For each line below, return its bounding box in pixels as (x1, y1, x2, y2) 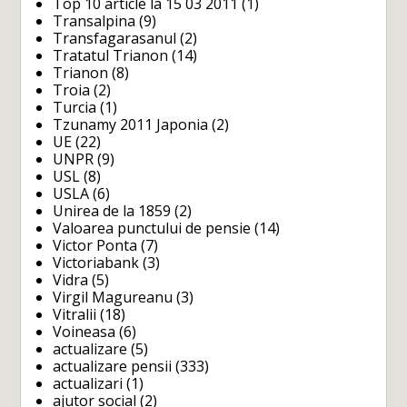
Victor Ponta (53, 235, 138, 256)
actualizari (53, 373, 124, 394)
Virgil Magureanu (53, 287, 174, 308)
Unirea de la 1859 (53, 201, 172, 222)
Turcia (53, 97, 97, 118)
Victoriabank (53, 253, 140, 273)
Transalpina (53, 11, 136, 32)
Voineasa (53, 322, 116, 342)
